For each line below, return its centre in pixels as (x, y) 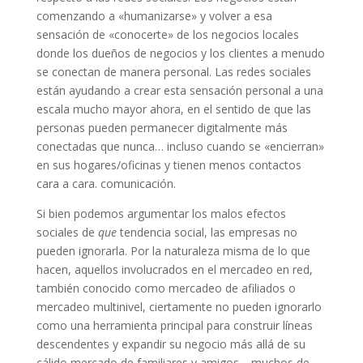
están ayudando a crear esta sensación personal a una (179, 90)
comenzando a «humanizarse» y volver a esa (154, 15)
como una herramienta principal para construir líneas (174, 325)
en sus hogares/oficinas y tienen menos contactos (169, 164)
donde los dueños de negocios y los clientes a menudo (180, 53)
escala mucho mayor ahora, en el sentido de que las (173, 109)
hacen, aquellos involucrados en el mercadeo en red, (174, 269)
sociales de (67, 232)
